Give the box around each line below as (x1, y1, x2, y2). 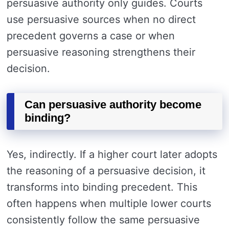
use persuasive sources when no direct (7, 13, 196, 26)
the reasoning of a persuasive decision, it (7, 164, 205, 177)
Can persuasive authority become (25, 98, 201, 111)
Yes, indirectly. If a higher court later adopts (7, 148, 217, 161)
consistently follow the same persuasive (7, 213, 200, 226)
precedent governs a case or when (7, 29, 175, 42)
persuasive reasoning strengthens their (7, 45, 195, 58)
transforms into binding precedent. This (7, 180, 197, 193)
